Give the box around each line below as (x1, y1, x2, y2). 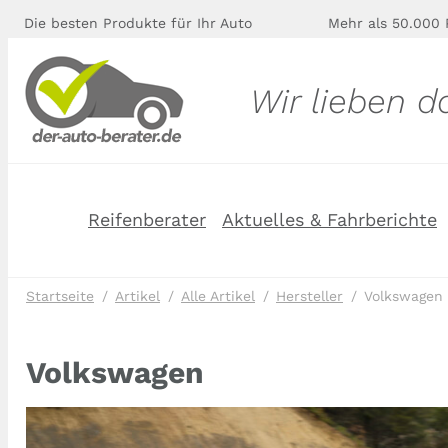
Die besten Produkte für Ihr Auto (24, 15, 252, 31)
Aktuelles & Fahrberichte (222, 209, 437, 230)
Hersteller (276, 288, 343, 304)
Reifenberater (88, 209, 206, 230)
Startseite (26, 288, 94, 304)
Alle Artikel (181, 288, 255, 304)
